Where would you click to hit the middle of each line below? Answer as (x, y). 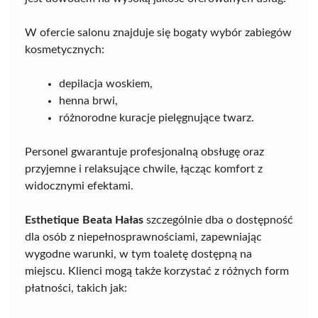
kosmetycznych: (65, 49)
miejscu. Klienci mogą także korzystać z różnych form (157, 271)
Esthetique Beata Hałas (84, 220)
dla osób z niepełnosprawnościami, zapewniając (143, 237)
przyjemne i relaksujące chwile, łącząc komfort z (144, 169)
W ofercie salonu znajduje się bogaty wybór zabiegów (158, 32)
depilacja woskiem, (106, 83)
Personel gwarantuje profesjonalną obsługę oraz (144, 152)
